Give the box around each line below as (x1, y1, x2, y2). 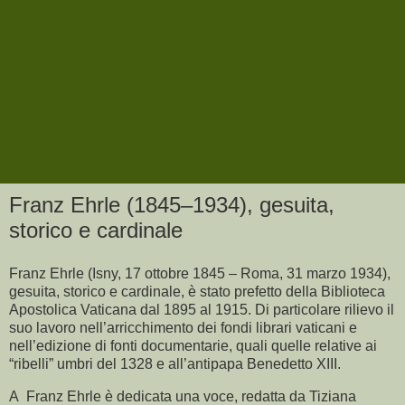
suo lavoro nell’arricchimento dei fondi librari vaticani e (9, 319, 357, 335)
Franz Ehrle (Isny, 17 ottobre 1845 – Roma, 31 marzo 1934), (9, 265, 391, 281)
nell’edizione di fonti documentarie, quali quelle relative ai (9, 337, 377, 353)
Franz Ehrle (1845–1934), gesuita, (9, 193, 334, 217)
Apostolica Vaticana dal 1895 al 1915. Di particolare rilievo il (9, 301, 394, 317)
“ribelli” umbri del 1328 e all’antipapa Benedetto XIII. (9, 355, 341, 372)
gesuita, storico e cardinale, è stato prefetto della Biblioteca (9, 283, 385, 299)
